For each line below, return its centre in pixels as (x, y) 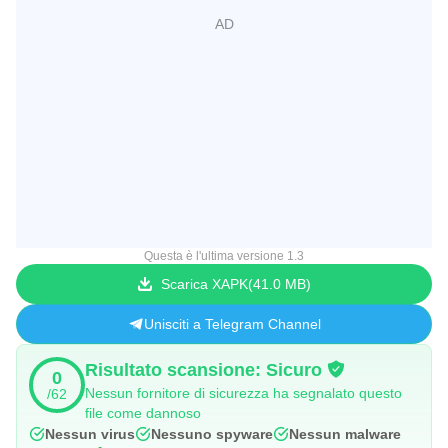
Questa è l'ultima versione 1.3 (224, 256)
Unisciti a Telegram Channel (232, 324)
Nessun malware (345, 434)
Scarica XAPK (204, 284)
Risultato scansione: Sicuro (203, 370)
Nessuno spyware (212, 434)
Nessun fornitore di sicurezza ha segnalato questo (243, 393)
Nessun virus (90, 434)
